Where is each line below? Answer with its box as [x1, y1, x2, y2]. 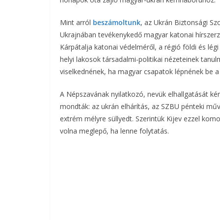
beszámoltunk [93, 18, 140, 27]
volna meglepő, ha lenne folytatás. [60, 126, 169, 136]
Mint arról [60, 18, 93, 27]
